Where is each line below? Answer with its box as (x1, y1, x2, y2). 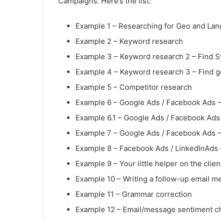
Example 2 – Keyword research (75, 37, 183, 46)
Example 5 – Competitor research (75, 82, 192, 92)
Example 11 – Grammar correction (75, 189, 192, 199)
